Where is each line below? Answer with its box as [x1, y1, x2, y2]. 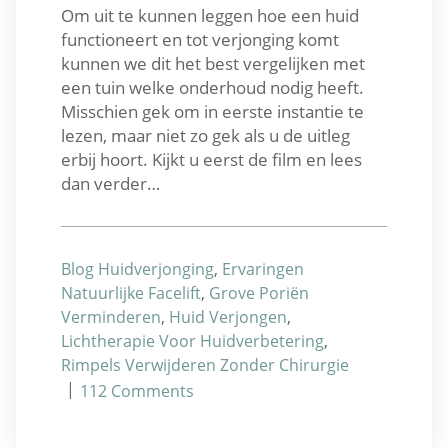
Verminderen [61, 305, 161, 328]
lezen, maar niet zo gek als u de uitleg [61, 123, 350, 147]
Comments [111, 379, 194, 402]
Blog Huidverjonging [61, 257, 214, 280]
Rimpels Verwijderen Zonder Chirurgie [61, 353, 349, 376]
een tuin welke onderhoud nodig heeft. [61, 75, 364, 99]
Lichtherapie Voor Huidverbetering [61, 329, 324, 352]
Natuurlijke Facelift [61, 281, 201, 304]
